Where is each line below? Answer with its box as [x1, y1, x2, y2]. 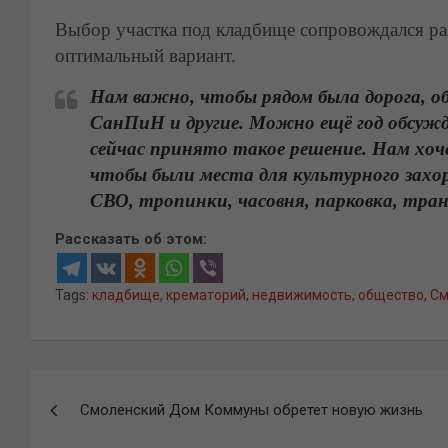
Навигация [30, 372, 181, 407]
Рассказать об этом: [55, 230, 207, 248]
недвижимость [252, 287, 352, 303]
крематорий [166, 287, 246, 303]
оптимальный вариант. [55, 45, 236, 66]
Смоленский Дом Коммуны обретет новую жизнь [80, 401, 423, 419]
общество [358, 287, 424, 303]
